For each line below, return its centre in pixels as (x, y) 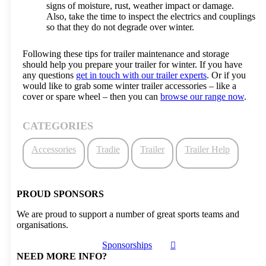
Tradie (108, 149)
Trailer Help (207, 149)
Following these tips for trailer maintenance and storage (126, 54)
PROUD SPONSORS (60, 194)
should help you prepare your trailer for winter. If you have (132, 64)
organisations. (42, 225)
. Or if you (226, 75)
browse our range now (202, 96)
